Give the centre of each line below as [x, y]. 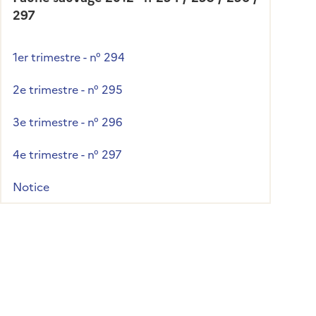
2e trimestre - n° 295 [68, 89]
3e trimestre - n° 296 [68, 121]
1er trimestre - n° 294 [69, 56]
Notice [31, 186]
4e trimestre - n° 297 [67, 153]
